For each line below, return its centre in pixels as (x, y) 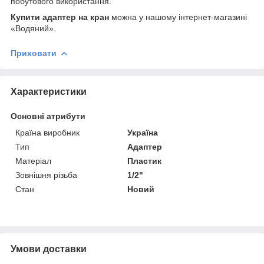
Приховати (34, 53)
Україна (143, 132)
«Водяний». (33, 28)
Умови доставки (49, 249)
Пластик (145, 161)
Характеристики (49, 91)
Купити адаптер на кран (60, 17)
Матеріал (33, 161)
